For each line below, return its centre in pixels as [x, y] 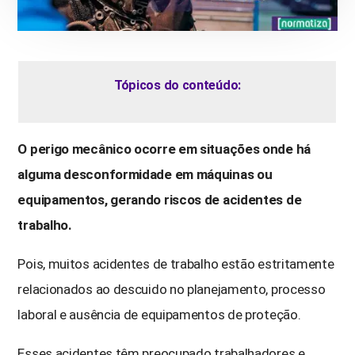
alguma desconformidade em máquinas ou [145, 174]
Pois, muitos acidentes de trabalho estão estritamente [176, 263]
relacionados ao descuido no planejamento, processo [172, 289]
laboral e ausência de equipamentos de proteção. [159, 314]
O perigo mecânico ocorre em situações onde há [164, 149]
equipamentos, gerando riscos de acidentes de [160, 199]
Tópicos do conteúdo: [177, 85]
